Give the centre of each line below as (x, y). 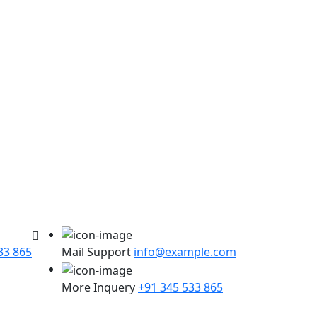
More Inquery (98, 287)
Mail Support (96, 252)
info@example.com (185, 252)
